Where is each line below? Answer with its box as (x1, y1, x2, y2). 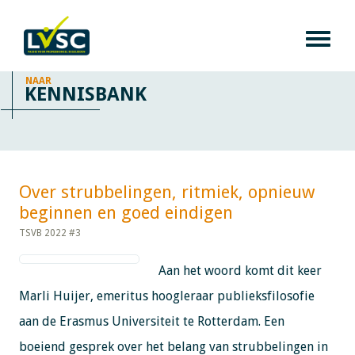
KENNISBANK (25, 82, 147, 105)
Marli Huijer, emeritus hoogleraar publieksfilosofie (18, 288, 315, 303)
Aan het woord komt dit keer (155, 262, 322, 278)
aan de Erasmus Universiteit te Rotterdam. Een (18, 313, 284, 329)
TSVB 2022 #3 (18, 227, 81, 239)
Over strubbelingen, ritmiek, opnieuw (18, 181, 315, 202)
